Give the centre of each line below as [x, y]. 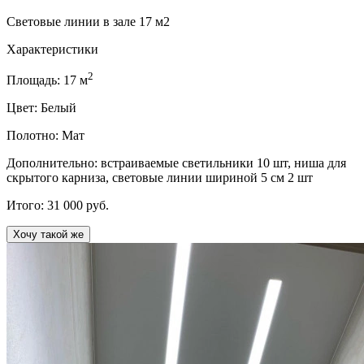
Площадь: [35, 80]
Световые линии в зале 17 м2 [88, 22]
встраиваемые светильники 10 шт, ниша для [223, 163]
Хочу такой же [48, 235]
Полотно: [34, 136]
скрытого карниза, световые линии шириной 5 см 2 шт [160, 178]
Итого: [27, 206]
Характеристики [52, 50]
